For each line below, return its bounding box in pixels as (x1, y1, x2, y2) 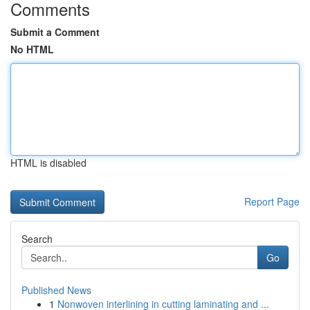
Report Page (244, 194, 300, 208)
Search (21, 232, 53, 246)
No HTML (10, 42, 54, 56)
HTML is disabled (10, 156, 86, 170)
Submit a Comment (10, 25, 100, 39)
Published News (21, 283, 91, 297)
